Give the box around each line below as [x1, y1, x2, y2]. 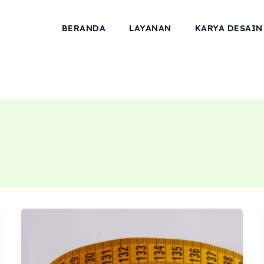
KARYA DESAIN [194, 23, 263, 34]
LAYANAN [129, 23, 171, 34]
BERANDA [61, 23, 106, 34]
